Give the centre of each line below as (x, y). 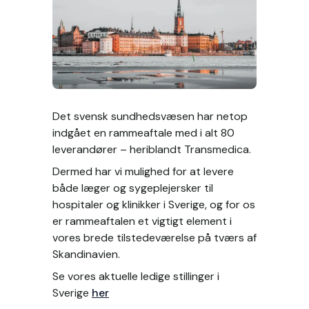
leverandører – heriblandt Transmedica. (153, 150)
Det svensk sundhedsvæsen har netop (150, 117)
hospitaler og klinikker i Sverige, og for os (154, 205)
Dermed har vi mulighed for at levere (143, 172)
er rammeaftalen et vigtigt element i (142, 221)
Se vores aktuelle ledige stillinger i (136, 277)
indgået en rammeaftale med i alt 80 (143, 133)
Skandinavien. (86, 255)
